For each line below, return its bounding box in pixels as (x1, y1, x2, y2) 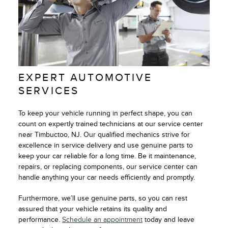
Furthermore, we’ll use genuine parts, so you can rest (18, 193, 187, 203)
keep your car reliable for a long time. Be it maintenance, (18, 151, 196, 160)
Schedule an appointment (62, 215, 142, 224)
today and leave (142, 215, 194, 224)
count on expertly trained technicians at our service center (18, 119, 203, 128)
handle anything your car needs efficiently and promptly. (18, 173, 195, 182)
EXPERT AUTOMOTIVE (18, 71, 153, 84)
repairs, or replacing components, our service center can (18, 162, 197, 171)
